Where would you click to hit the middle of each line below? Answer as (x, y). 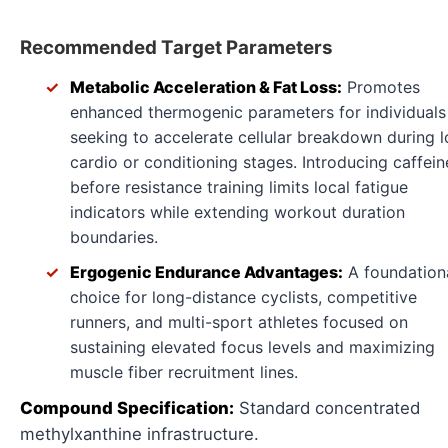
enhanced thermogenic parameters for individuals (258, 111)
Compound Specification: (127, 407)
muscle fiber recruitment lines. (184, 371)
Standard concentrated (327, 407)
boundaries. (114, 236)
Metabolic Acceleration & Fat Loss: (206, 86)
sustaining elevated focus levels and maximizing (252, 346)
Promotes (381, 86)
